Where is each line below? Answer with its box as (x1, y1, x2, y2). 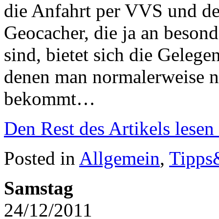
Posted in (4, 147, 79, 169)
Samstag (4, 177, 73, 198)
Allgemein (79, 147, 160, 169)
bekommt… (4, 88, 95, 109)
